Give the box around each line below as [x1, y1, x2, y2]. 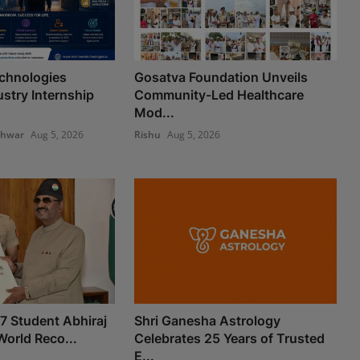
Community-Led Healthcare [134, 86, 305, 103]
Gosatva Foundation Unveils [134, 68, 309, 85]
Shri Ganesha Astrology [134, 312, 281, 329]
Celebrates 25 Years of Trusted [134, 329, 325, 346]
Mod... [134, 104, 175, 121]
